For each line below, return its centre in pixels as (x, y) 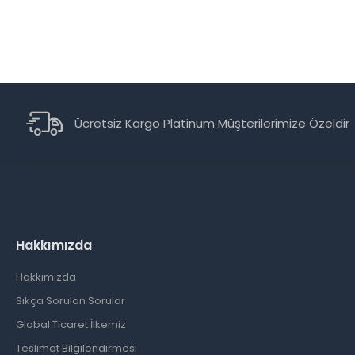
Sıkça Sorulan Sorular (71, 301)
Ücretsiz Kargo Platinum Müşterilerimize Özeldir (212, 123)
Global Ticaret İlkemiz (71, 324)
